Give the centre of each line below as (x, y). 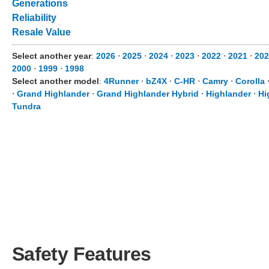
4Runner (121, 81)
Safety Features (82, 254)
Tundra (26, 106)
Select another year (52, 56)
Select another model (56, 81)
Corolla (250, 81)
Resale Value (41, 32)
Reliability (34, 18)
